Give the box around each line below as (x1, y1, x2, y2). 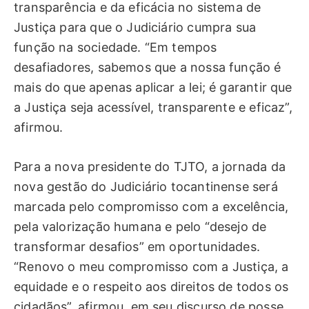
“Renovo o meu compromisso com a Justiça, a (14, 259, 289, 274)
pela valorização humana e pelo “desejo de (14, 219, 267, 234)
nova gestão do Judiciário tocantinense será (14, 179, 278, 194)
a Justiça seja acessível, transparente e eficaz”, (14, 99, 292, 114)
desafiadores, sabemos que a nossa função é (14, 59, 281, 74)
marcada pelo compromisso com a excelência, (14, 199, 289, 214)
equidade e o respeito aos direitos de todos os (14, 279, 289, 294)
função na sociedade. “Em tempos (14, 39, 217, 54)
